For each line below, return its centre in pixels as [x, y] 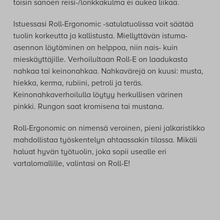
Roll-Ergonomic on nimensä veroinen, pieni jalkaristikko [109, 128]
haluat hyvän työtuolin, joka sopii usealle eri [90, 151]
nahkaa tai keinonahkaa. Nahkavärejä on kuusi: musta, [108, 71]
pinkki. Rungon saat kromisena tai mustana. [88, 106]
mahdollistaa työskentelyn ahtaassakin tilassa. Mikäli [105, 140]
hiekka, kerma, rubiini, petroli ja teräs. [78, 83]
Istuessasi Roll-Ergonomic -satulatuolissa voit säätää [103, 24]
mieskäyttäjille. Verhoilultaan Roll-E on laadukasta [100, 59]
